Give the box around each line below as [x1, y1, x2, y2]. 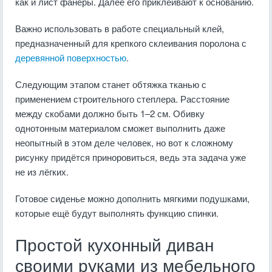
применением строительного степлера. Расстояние [15, 92, 229, 105]
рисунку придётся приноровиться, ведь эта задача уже [15, 151, 246, 163]
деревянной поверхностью [15, 51, 126, 64]
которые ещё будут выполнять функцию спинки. [15, 206, 219, 219]
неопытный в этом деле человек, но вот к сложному [15, 136, 233, 149]
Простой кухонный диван [15, 236, 214, 255]
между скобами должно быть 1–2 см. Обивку [15, 107, 205, 120]
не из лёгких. [15, 165, 69, 178]
